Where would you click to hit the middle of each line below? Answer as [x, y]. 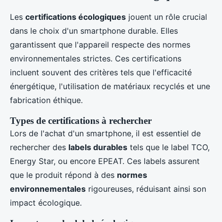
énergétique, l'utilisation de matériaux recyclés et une [110, 86]
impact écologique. [46, 203]
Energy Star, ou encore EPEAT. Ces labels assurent [105, 161]
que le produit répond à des [63, 175]
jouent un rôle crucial [166, 17]
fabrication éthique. [46, 100]
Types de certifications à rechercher [81, 121]
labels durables [98, 147]
